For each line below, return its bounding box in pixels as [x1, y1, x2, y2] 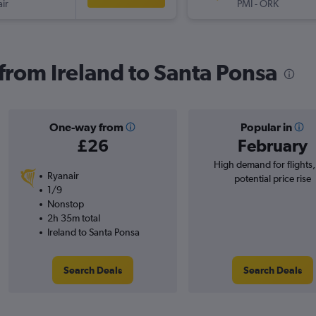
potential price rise [233, 173, 311, 185]
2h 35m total [47, 212, 100, 224]
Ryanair [47, 170, 79, 182]
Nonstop [47, 198, 84, 210]
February [237, 135, 308, 156]
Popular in [240, 121, 292, 134]
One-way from [49, 121, 123, 134]
